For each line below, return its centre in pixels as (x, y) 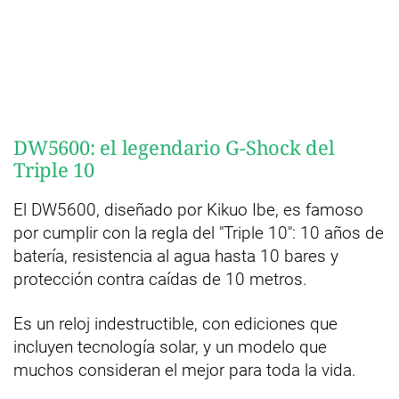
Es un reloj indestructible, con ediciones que (175, 324)
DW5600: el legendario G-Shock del (174, 147)
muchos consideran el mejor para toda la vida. (185, 370)
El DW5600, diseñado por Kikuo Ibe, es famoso (188, 210)
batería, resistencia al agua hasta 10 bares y (176, 256)
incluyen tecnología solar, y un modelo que (170, 347)
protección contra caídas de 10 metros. (160, 279)
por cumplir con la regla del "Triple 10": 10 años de (199, 233)
